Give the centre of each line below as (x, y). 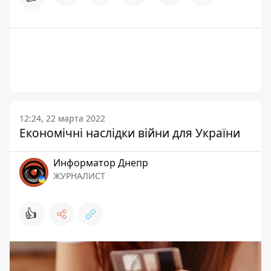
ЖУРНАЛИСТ (79, 176)
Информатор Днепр (101, 163)
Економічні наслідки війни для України (130, 133)
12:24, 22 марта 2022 (62, 118)
